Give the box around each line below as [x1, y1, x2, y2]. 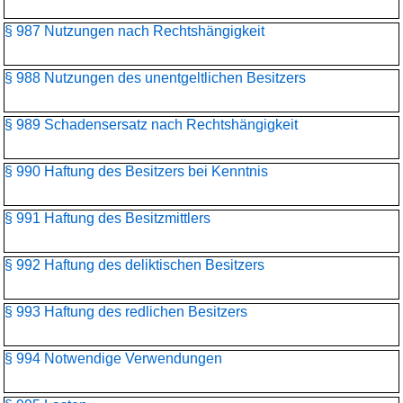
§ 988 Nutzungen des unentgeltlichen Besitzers [4, 70, 306, 85]
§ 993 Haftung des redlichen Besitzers [4, 304, 247, 319]
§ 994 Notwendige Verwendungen [4, 351, 222, 366]
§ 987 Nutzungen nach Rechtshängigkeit [4, 23, 264, 39]
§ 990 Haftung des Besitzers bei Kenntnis [4, 164, 268, 179]
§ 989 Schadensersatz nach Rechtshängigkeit [4, 117, 298, 132]
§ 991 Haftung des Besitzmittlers [4, 210, 210, 226]
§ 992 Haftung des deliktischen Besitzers [4, 257, 264, 273]
